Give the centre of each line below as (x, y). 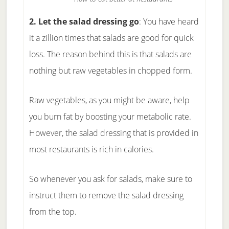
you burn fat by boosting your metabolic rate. (110, 117)
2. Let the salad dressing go (84, 21)
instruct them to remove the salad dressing (106, 195)
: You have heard (169, 21)
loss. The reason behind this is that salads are (110, 54)
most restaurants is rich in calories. (91, 149)
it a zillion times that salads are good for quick (111, 38)
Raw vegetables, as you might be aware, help (109, 100)
